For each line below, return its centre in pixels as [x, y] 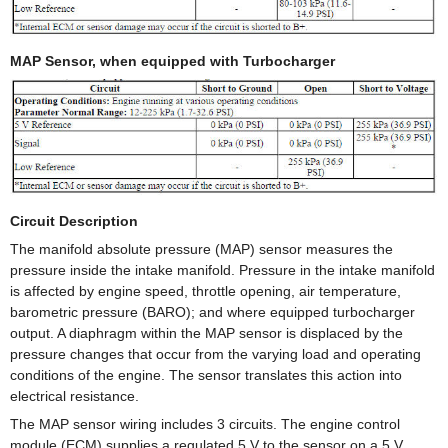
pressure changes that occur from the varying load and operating [215, 353]
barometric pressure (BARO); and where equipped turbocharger [212, 311]
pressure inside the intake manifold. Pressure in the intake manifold [222, 269]
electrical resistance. [74, 395]
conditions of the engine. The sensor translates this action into [206, 374]
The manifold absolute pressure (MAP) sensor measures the [201, 248]
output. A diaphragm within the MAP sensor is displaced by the [206, 332]
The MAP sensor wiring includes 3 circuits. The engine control [205, 423]
